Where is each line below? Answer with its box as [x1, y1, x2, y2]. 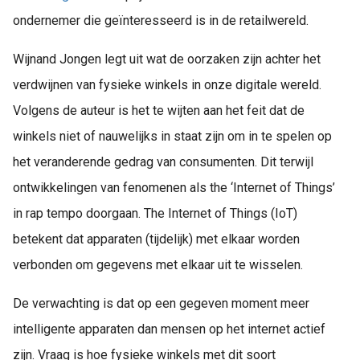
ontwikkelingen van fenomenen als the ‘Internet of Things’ [13, 179, 335, 195]
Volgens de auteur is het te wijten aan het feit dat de [13, 102, 305, 118]
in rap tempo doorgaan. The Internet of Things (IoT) [13, 205, 297, 221]
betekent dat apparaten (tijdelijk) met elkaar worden [13, 231, 300, 247]
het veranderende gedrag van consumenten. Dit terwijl [13, 153, 313, 170]
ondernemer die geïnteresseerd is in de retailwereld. [13, 12, 309, 28]
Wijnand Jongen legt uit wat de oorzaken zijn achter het [13, 51, 321, 67]
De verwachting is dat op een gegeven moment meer [13, 295, 309, 311]
